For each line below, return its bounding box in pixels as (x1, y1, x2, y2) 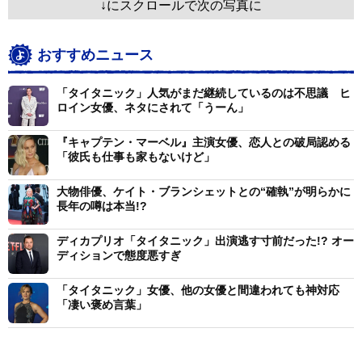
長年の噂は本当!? (57, 199, 147, 213)
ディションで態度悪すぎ (57, 248, 181, 262)
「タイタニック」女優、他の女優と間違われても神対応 (57, 283, 339, 297)
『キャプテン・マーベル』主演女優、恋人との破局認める (57, 135, 351, 149)
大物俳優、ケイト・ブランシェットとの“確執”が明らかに (57, 184, 351, 198)
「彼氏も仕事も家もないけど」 (57, 149, 215, 163)
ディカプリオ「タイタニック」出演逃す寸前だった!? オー (57, 234, 354, 247)
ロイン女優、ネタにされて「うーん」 (57, 100, 249, 114)
